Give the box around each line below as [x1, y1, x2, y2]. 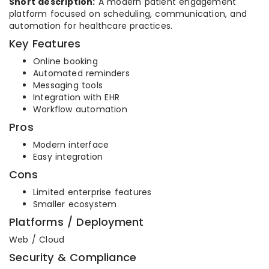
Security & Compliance [9, 250, 137, 265]
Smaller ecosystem [33, 198, 117, 210]
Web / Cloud [9, 234, 65, 246]
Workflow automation [33, 103, 127, 115]
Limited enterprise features [33, 186, 152, 198]
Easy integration [33, 151, 103, 163]
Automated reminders [33, 67, 130, 79]
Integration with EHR [33, 91, 119, 103]
